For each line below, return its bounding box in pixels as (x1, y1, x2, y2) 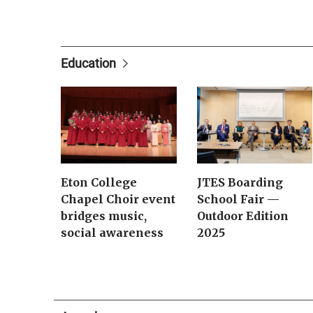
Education (61, 56, 116, 71)
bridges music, (61, 209, 147, 224)
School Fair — (196, 192, 279, 207)
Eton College (61, 175, 137, 190)
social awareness (61, 226, 163, 240)
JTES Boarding (196, 175, 283, 190)
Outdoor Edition (196, 209, 289, 224)
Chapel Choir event (61, 192, 175, 207)
